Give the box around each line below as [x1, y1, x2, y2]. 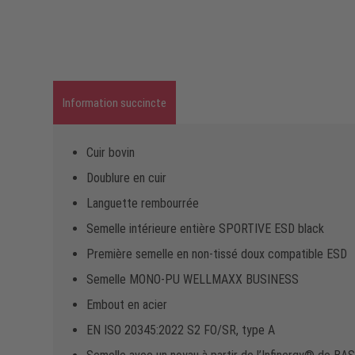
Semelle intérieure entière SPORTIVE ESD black [86, 220, 324, 236]
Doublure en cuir [86, 170, 166, 185]
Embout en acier [86, 296, 167, 312]
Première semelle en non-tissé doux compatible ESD [86, 246, 347, 261]
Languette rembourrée [86, 195, 199, 211]
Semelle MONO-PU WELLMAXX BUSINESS [86, 271, 299, 287]
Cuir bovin [86, 144, 135, 160]
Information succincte [63, 95, 166, 110]
